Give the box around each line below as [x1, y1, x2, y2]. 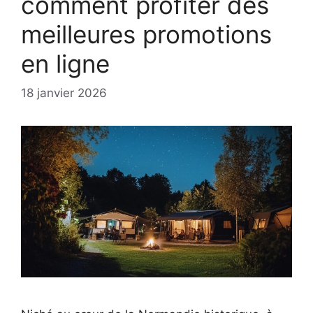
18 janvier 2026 [21, 85, 107, 100]
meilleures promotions [21, 20, 272, 49]
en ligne [21, 49, 110, 78]
